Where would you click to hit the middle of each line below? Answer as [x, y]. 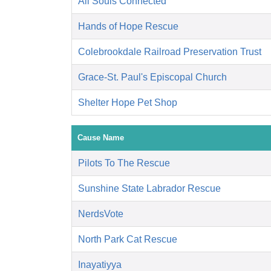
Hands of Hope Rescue [128, 27]
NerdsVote [101, 214]
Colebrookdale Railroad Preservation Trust [170, 52]
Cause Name [101, 138]
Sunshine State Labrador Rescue [149, 189]
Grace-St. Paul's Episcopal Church [152, 77]
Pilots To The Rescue [124, 163]
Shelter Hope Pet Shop [128, 103]
